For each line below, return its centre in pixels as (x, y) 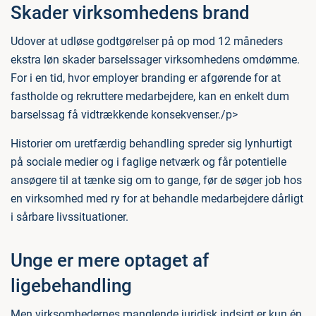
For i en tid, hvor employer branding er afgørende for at (146, 78)
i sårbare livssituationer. (69, 217)
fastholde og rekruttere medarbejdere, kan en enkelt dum (150, 96)
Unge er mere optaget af (110, 260)
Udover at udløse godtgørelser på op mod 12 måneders (147, 41)
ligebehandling (71, 286)
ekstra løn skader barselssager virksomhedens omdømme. (155, 60)
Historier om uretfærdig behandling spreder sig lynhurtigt (151, 144)
